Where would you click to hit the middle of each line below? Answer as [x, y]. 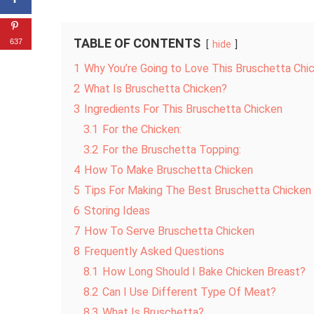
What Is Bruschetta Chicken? [156, 89]
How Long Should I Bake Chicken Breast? [204, 272]
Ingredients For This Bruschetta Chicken [183, 109]
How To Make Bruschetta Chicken [169, 170]
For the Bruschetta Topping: [172, 150]
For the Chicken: [142, 130]
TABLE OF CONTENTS [137, 43]
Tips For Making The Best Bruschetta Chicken [198, 191]
